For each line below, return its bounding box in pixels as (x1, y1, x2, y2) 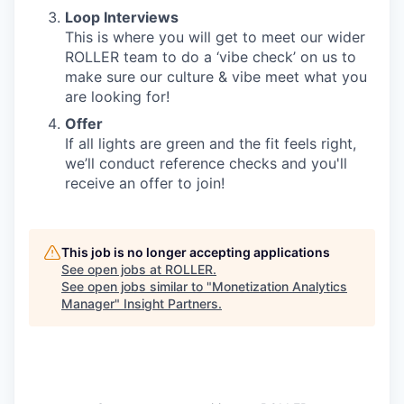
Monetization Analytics (212, 279, 347, 295)
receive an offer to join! (65, 174, 225, 193)
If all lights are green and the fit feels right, (65, 134, 356, 153)
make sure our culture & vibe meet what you (65, 68, 367, 87)
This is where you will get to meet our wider (65, 28, 365, 47)
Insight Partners (124, 296, 218, 312)
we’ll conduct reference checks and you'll (65, 154, 347, 173)
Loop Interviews (65, 8, 179, 27)
